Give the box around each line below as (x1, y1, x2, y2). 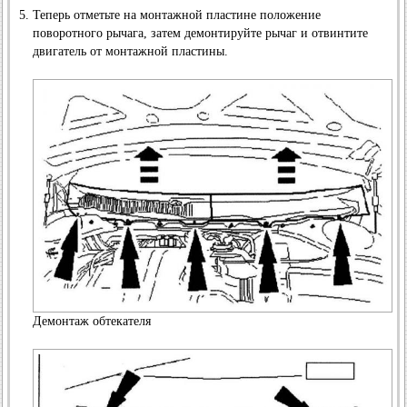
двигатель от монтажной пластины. (33, 45, 228, 58)
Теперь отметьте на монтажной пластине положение (33, 8, 321, 22)
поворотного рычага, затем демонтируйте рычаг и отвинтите (33, 26, 368, 40)
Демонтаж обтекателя (33, 313, 151, 328)
